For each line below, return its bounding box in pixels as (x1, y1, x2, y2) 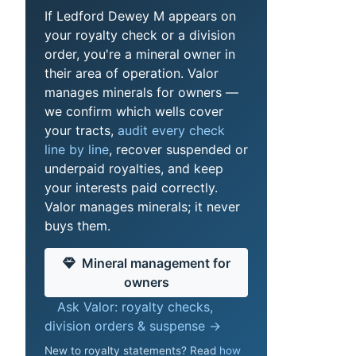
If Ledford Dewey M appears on (44, 7, 236, 24)
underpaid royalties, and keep (44, 160, 223, 176)
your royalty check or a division (44, 26, 235, 43)
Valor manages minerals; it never (44, 198, 240, 215)
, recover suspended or (109, 141, 248, 157)
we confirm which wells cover (44, 103, 223, 119)
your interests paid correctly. (44, 179, 218, 195)
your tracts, (44, 122, 118, 138)
